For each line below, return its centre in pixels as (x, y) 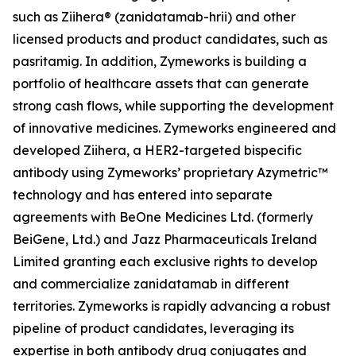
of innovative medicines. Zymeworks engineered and (174, 128)
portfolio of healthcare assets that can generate (161, 83)
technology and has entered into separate (143, 195)
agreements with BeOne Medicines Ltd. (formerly (163, 217)
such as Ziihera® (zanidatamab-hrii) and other (154, 17)
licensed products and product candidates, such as (170, 39)
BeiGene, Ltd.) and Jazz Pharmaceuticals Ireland (165, 239)
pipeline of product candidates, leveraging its (153, 328)
